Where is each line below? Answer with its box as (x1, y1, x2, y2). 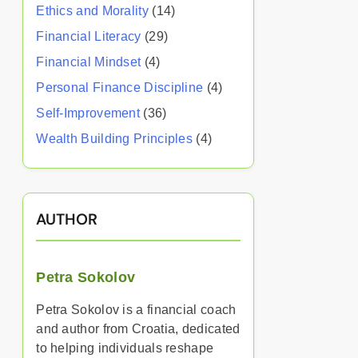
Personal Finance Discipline (36, 81, 204, 94)
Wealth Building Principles (36, 132, 193, 145)
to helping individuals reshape (36, 341, 214, 355)
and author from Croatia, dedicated (36, 322, 241, 336)
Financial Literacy (36, 30, 141, 43)
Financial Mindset (36, 55, 141, 69)
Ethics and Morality (36, 4, 149, 18)
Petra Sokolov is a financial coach (36, 303, 237, 316)
